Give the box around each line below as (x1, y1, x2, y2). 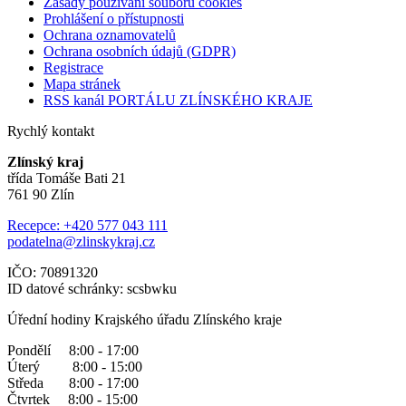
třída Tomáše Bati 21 (7, 169, 126, 186)
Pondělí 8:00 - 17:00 (7, 342, 139, 358)
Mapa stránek (43, 75, 121, 92)
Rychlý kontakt (7, 122, 94, 139)
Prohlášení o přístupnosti (43, 10, 184, 26)
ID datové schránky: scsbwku (7, 280, 177, 296)
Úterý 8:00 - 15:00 (7, 358, 142, 374)
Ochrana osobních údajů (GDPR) (43, 43, 236, 59)
